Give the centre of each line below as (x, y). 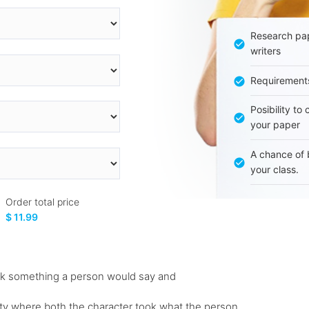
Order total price (43, 201)
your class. (274, 170)
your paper (275, 125)
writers (265, 50)
